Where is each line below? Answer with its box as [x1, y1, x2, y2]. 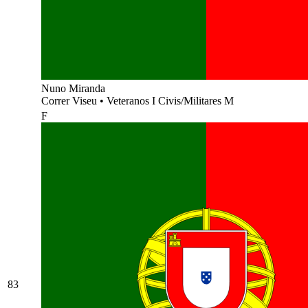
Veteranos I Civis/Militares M [107, 94, 234, 107]
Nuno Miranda [41, 82, 105, 94]
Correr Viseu [41, 94, 100, 107]
